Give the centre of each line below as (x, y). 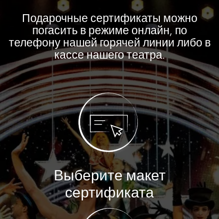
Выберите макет (109, 175)
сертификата (109, 193)
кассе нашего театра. (109, 55)
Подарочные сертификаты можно (109, 18)
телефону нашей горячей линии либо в (109, 43)
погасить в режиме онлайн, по (109, 30)
